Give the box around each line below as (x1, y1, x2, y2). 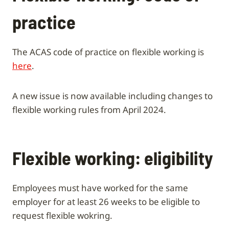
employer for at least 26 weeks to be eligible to (12, 195, 200, 208)
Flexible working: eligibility (12, 146, 213, 169)
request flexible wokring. (12, 209, 112, 221)
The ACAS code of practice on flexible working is (12, 45, 204, 58)
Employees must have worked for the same (12, 181, 188, 194)
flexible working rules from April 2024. (12, 103, 166, 116)
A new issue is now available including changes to (12, 89, 213, 102)
